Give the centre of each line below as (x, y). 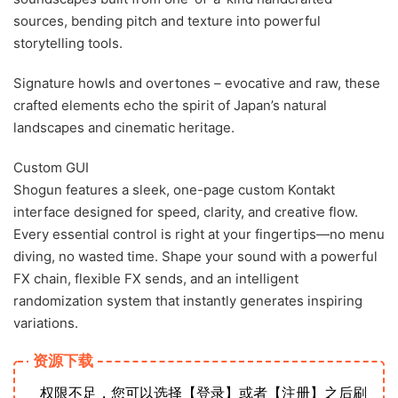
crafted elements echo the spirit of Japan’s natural (170, 105)
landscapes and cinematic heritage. (124, 127)
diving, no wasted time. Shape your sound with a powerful (195, 256)
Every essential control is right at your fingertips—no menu (199, 234)
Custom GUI (51, 167)
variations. (46, 323)
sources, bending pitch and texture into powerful (167, 21)
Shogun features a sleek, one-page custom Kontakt (174, 190)
